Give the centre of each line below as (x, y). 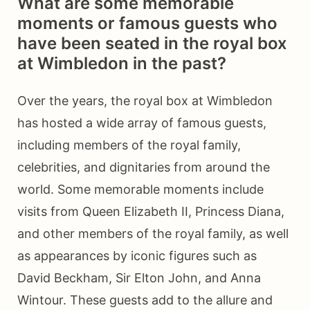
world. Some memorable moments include (140, 190)
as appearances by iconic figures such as (137, 256)
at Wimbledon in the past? (122, 64)
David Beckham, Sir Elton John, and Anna (139, 278)
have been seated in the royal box (152, 44)
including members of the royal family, (129, 145)
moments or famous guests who (147, 24)
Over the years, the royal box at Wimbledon (145, 101)
